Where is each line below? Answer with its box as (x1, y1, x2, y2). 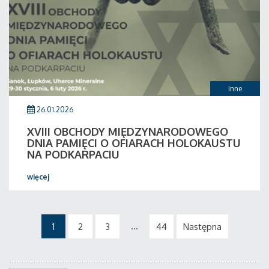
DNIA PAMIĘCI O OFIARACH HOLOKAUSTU (27, 136, 241, 150)
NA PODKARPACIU (27, 148, 119, 161)
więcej (27, 172, 49, 181)
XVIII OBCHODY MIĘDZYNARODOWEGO (27, 125, 228, 138)
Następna (183, 221, 222, 232)
